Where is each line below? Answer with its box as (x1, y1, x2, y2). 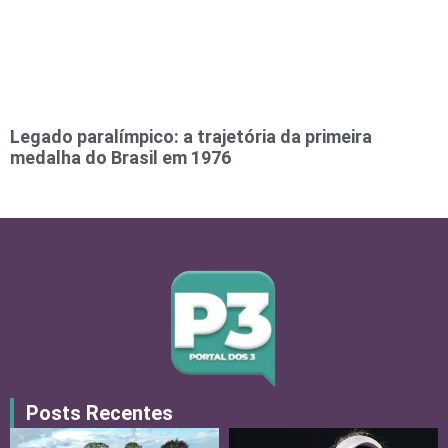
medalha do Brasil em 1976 (10, 146, 231, 168)
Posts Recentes (26, 400, 173, 425)
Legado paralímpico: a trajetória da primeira (10, 125, 372, 147)
